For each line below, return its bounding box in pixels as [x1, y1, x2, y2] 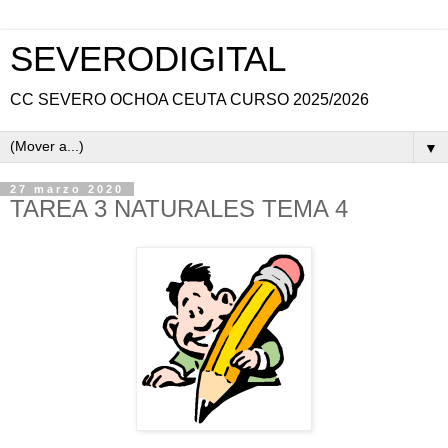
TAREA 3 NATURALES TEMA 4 [10, 195, 348, 222]
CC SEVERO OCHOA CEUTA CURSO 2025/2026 [10, 91, 369, 108]
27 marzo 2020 [10, 183, 124, 195]
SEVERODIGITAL [10, 40, 286, 78]
